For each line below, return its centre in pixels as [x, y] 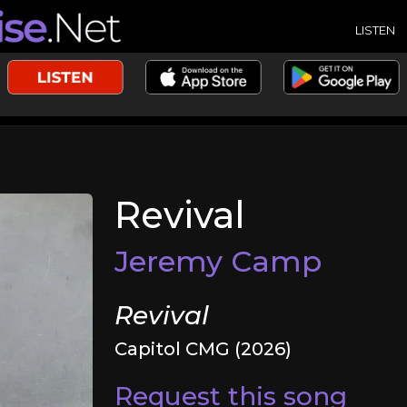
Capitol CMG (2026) [203, 349]
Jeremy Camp [218, 261]
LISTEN [375, 30]
